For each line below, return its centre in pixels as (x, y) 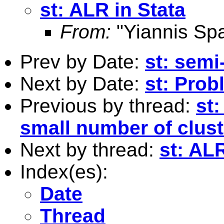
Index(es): (64, 171)
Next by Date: (82, 83)
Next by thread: (90, 149)
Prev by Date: (82, 61)
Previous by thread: (108, 105)
